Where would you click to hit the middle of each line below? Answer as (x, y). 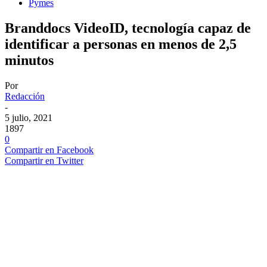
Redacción (25, 96)
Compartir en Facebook (49, 150)
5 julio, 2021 (29, 117)
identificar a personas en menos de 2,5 (121, 44)
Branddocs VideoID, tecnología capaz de (128, 28)
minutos (29, 60)
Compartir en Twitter (44, 160)
